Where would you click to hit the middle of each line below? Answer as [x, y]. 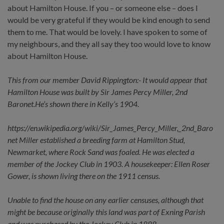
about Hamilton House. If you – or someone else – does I [103, 7]
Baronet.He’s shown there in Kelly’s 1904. [73, 103]
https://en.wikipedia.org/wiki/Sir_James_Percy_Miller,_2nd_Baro [110, 127]
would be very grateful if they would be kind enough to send [109, 19]
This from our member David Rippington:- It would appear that [107, 79]
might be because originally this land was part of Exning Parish [106, 211]
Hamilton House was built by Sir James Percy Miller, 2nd [97, 91]
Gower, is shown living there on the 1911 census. [84, 175]
